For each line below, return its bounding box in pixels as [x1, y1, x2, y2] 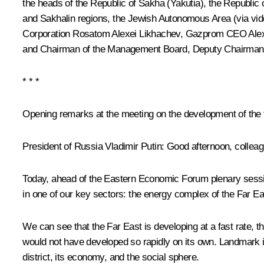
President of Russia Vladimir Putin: [22, 140, 164, 152]
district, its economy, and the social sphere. [22, 251, 199, 263]
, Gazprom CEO [180, 28, 249, 39]
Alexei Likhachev [111, 28, 180, 39]
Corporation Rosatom [22, 28, 112, 39]
